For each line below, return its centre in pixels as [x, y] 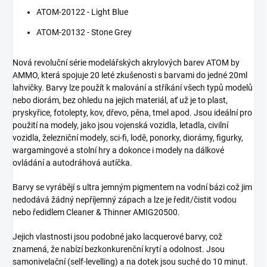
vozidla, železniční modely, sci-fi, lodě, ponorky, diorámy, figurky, [128, 137]
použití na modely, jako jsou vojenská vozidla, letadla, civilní [120, 125]
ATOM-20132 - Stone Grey [84, 32]
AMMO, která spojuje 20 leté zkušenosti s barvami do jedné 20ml [130, 75]
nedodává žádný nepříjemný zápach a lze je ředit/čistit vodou [125, 199]
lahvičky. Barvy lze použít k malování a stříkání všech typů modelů [133, 87]
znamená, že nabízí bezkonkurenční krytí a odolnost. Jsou [119, 249]
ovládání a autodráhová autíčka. [72, 162]
